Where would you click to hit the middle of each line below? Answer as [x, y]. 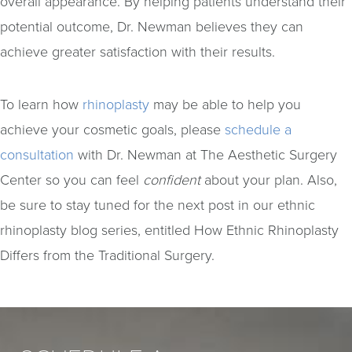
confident [172, 180]
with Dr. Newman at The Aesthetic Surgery [205, 155]
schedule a [258, 130]
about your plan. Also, [269, 180]
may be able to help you [225, 104]
